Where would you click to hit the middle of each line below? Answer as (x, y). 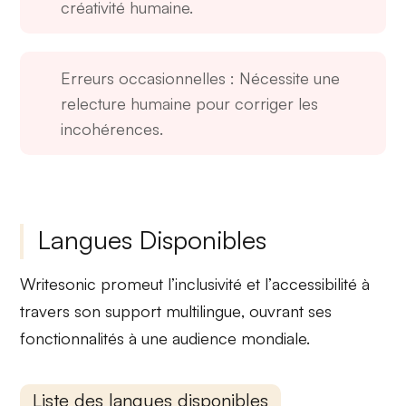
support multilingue (174, 310)
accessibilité (315, 283)
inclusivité (209, 283)
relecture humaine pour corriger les (190, 103)
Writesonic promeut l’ (98, 283)
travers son (63, 310)
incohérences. (112, 128)
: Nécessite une (283, 77)
